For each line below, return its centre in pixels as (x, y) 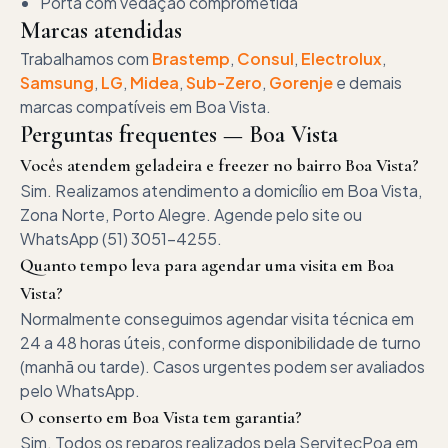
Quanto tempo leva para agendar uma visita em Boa (207, 265)
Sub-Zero (224, 82)
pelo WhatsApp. (80, 390)
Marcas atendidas (101, 30)
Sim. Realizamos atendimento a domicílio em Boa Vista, (221, 190)
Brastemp (191, 58)
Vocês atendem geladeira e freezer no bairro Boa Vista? (219, 165)
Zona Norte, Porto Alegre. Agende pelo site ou (191, 214)
